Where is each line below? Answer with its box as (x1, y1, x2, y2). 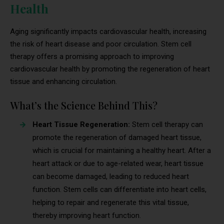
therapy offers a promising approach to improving (10, 52, 174, 61)
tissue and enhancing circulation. (10, 77, 117, 86)
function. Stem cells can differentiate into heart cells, (32, 185, 206, 194)
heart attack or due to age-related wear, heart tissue (32, 159, 203, 168)
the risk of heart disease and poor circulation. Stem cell (10, 39, 191, 49)
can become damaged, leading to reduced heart (32, 172, 189, 181)
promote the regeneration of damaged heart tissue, (32, 133, 201, 142)
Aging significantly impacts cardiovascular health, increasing (10, 27, 206, 36)
